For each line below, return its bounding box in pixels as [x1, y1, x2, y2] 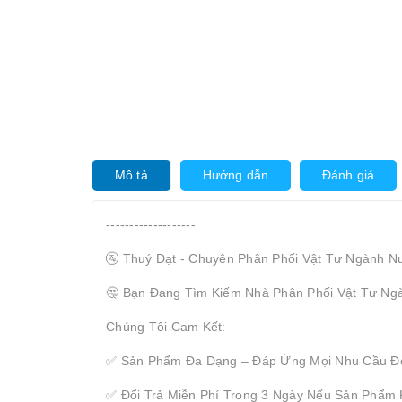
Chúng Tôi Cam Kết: [106, 319, 226, 334]
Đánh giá [321, 167, 375, 182]
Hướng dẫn [202, 167, 268, 182]
